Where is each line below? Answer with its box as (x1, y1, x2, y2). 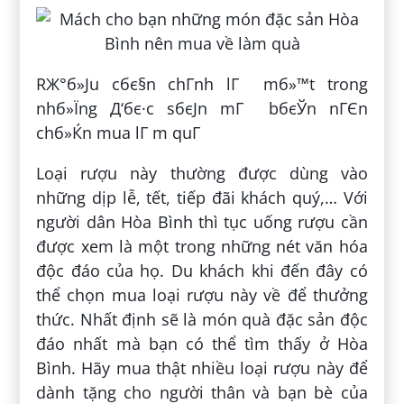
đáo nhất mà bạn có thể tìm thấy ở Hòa (36, 332, 368, 354)
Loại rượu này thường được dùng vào (36, 161, 368, 184)
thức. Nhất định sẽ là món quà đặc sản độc (36, 308, 368, 330)
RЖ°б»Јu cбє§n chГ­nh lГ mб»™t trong (36, 72, 368, 95)
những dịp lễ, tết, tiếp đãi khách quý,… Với (36, 186, 368, 208)
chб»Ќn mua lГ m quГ (36, 121, 201, 143)
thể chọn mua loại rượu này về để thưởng (36, 283, 368, 306)
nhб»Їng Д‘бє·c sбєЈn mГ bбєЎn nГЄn (36, 96, 368, 119)
